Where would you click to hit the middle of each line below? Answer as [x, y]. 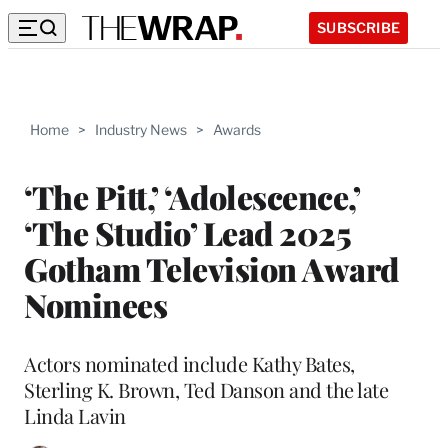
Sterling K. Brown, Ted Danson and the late [206, 389]
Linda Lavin [75, 415]
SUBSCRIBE [358, 27]
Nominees [95, 304]
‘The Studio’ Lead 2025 [187, 232]
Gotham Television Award [211, 268]
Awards [237, 129]
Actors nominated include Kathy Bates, [189, 363]
